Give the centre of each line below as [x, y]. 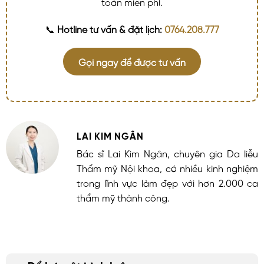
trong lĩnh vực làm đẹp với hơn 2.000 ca [167, 182]
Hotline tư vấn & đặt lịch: [109, 28]
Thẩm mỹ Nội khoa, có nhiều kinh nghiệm [167, 168]
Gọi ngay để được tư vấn [132, 62]
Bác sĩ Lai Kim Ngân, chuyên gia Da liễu [167, 153]
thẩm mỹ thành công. [123, 197]
